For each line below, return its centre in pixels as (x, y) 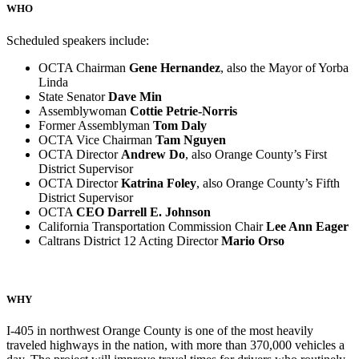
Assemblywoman (84, 111)
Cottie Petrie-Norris (184, 111)
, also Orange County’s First (256, 154)
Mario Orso (253, 240)
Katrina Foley (159, 183)
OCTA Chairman (84, 67)
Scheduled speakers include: (78, 40)
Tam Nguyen (191, 139)
